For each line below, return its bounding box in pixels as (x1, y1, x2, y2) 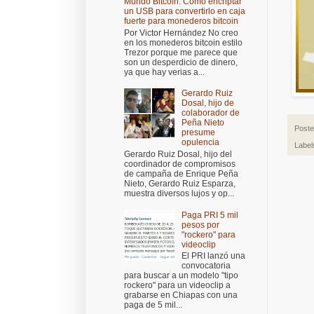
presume (181, 128, 215, 138)
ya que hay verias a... (124, 67, 205, 77)
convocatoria (181, 260, 231, 271)
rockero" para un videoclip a (124, 280, 231, 290)
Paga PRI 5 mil (181, 210, 238, 220)
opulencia (181, 137, 219, 148)
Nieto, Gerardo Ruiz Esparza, (124, 178, 235, 189)
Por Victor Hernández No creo (124, 27, 238, 38)
